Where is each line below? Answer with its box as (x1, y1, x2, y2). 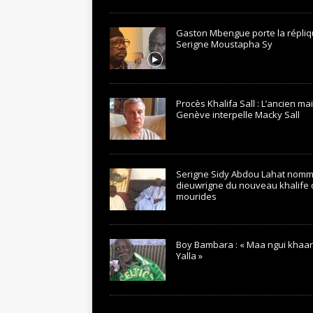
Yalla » (176, 249, 203, 262)
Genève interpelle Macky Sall (176, 108, 300, 121)
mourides (176, 190, 217, 203)
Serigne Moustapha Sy (176, 38, 272, 50)
